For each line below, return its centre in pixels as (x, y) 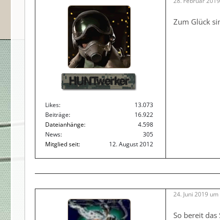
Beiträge (57, 115)
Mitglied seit (62, 144)
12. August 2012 (131, 144)
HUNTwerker (99, 82)
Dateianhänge (65, 124)
